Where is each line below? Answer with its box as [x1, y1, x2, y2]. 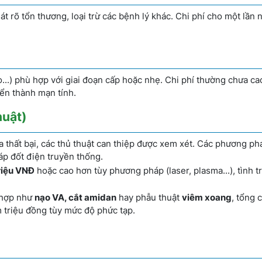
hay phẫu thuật [116, 192, 182, 203]
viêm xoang [182, 192, 232, 203]
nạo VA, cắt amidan [35, 192, 116, 203]
